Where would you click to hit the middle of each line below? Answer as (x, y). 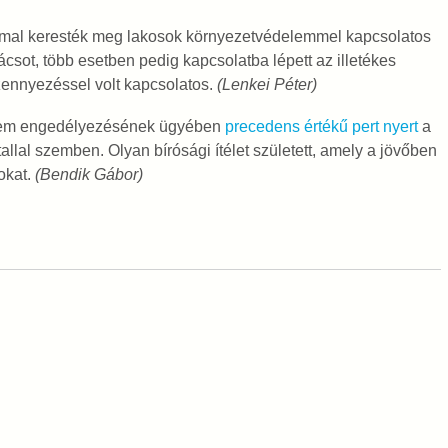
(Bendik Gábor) (88, 174)
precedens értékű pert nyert (321, 126)
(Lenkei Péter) (264, 84)
